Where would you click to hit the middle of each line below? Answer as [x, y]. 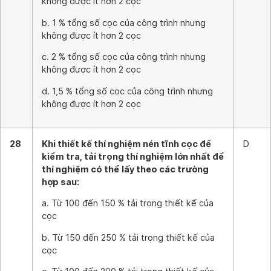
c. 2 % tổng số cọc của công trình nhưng [124, 57]
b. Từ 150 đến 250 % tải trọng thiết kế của [128, 237]
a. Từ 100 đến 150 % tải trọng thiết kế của [128, 203]
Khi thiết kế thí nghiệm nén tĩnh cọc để [127, 144]
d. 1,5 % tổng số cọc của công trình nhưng [127, 91]
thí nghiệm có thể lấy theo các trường [125, 169]
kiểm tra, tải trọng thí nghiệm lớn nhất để [133, 156]
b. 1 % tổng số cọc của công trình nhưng [124, 22]
